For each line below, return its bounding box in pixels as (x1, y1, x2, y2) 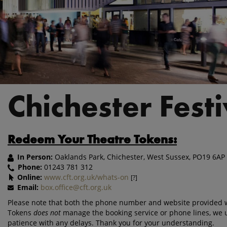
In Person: (17, 152, 55, 162)
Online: (17, 172, 44, 182)
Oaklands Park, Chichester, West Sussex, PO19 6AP (55, 152, 225, 162)
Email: (17, 182, 41, 192)
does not (33, 208, 61, 217)
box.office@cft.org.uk (41, 182, 111, 192)
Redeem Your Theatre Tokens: (8, 134, 177, 146)
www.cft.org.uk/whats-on (44, 172, 129, 182)
